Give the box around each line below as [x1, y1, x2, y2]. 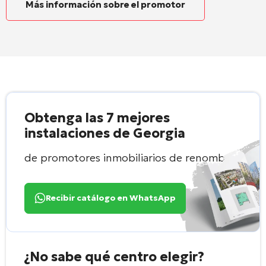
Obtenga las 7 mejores [24, 109, 170, 126]
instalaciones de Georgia [24, 125, 185, 141]
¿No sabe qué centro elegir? [24, 248, 204, 265]
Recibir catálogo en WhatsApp [46, 192, 176, 204]
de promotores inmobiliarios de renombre [24, 150, 235, 164]
